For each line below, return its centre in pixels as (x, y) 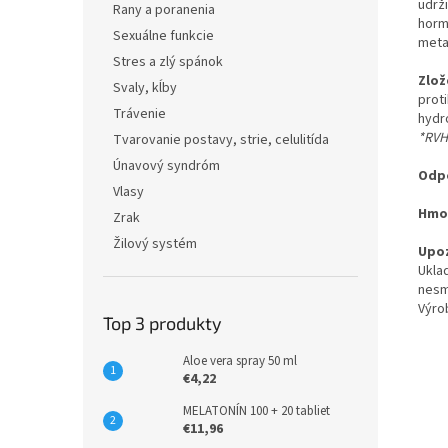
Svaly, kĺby (145, 88)
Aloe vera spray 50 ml (240, 361)
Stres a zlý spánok (168, 62)
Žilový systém (155, 244)
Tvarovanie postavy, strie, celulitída (221, 140)
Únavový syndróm (166, 166)
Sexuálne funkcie (163, 36)
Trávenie (139, 114)
